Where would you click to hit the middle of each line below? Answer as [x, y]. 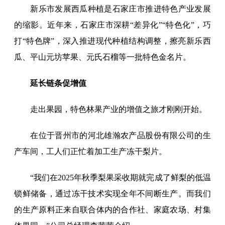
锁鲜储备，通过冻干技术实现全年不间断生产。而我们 [113, 194]
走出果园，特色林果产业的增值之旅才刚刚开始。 [119, 109]
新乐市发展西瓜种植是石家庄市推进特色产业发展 [121, 9]
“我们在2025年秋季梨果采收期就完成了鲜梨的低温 [121, 178]
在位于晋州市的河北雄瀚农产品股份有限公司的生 [121, 136]
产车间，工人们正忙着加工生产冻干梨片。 [91, 152]
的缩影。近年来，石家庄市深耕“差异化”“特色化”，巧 [113, 25]
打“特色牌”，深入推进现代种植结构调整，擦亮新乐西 [113, 41]
